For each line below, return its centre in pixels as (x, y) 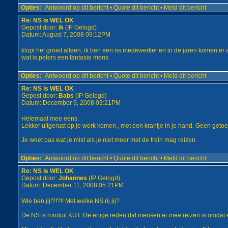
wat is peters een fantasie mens (65, 58)
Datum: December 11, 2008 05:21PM (72, 185)
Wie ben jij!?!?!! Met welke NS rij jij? (70, 201)
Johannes (73, 178)
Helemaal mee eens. (50, 119)
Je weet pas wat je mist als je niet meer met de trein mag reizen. (109, 140)
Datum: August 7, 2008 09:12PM (66, 35)
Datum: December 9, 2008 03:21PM (71, 103)
